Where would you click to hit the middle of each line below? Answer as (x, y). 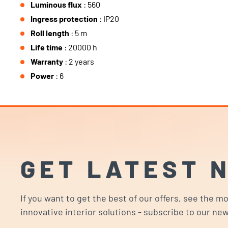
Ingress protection (65, 19)
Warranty (48, 61)
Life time (47, 47)
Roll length (51, 33)
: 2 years (79, 61)
